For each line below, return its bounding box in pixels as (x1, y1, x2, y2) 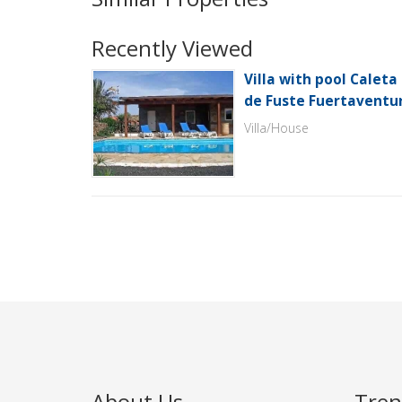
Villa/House (244, 118, 309, 136)
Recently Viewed (92, 32, 253, 63)
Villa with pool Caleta (244, 69, 398, 89)
